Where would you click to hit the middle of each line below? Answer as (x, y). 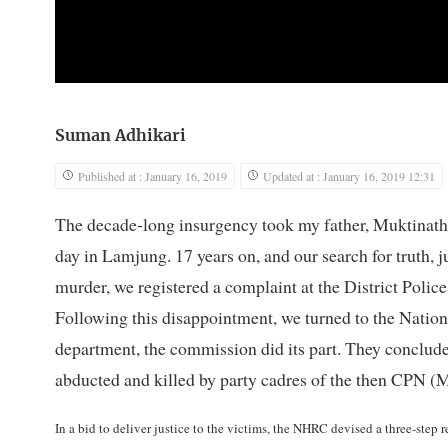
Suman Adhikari (120, 135)
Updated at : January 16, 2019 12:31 (349, 175)
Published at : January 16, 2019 (152, 175)
